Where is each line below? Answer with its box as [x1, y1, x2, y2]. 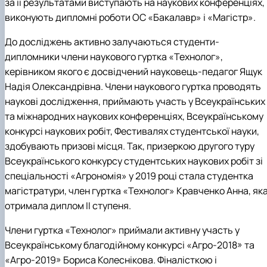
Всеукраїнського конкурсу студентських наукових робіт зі [5, 154, 263, 168]
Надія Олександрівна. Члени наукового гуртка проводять [5, 80, 261, 94]
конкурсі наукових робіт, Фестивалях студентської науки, [5, 125, 259, 138]
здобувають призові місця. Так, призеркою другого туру [5, 139, 254, 153]
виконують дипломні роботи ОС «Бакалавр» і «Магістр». [5, 11, 256, 24]
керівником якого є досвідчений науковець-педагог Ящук [5, 65, 262, 79]
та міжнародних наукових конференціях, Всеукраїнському [5, 110, 263, 123]
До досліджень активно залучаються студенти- [5, 35, 219, 49]
